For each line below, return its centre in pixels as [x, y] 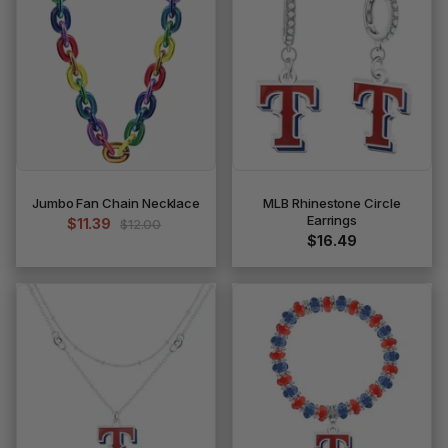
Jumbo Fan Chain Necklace [116, 203]
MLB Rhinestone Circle [332, 203]
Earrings [332, 220]
